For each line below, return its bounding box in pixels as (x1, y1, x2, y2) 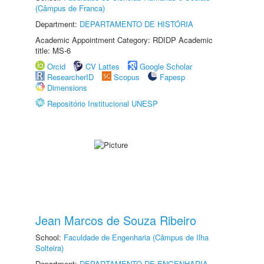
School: (35, 232, 64, 243)
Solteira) (35, 242, 64, 253)
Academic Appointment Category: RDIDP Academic (35, 34, 213, 45)
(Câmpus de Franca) (35, 2, 105, 14)
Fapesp (160, 71, 185, 82)
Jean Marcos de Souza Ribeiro (35, 212, 196, 229)
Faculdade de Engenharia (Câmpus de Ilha (64, 232, 209, 243)
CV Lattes (85, 61, 120, 72)
